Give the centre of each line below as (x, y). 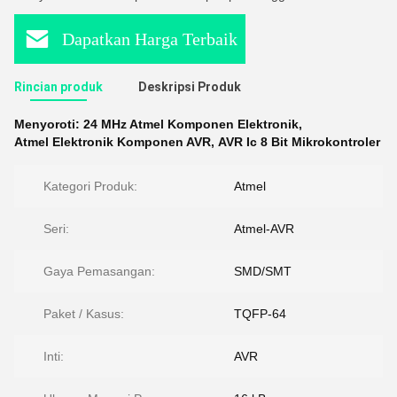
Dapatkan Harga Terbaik (149, 39)
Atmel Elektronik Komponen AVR (113, 142)
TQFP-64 (260, 314)
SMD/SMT (263, 271)
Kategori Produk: (90, 186)
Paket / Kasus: (84, 314)
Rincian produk (58, 87)
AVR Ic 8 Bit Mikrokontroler (299, 142)
